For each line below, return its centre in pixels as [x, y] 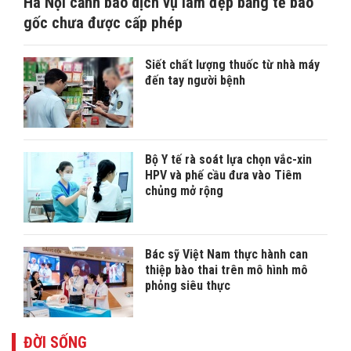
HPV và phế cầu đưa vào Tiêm [223, 175]
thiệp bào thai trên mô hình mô [226, 270]
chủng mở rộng [184, 191]
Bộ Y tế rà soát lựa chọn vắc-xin [228, 160]
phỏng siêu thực [188, 286]
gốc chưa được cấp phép [103, 23]
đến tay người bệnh [195, 81]
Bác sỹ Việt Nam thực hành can [226, 255]
